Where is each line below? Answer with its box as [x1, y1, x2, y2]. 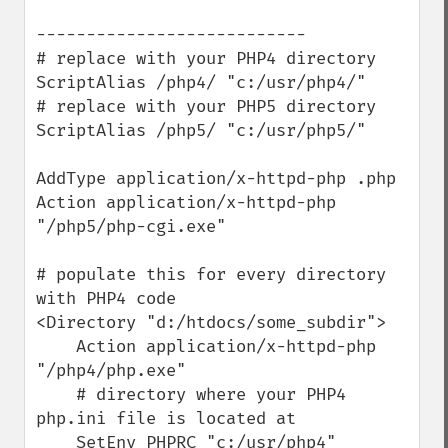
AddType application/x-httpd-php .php [36, 168, 396, 189]
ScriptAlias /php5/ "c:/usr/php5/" [36, 120, 366, 141]
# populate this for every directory [36, 264, 386, 285]
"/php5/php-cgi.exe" [36, 216, 226, 237]
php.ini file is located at [36, 408, 296, 429]
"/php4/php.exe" [36, 360, 186, 381]
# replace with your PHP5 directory [36, 96, 376, 117]
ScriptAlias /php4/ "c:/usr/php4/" [36, 72, 366, 93]
